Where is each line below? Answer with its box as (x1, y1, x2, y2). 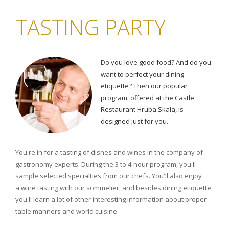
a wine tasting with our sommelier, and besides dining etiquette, (15, 183, 213, 192)
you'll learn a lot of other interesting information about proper (15, 195, 207, 204)
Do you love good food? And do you (100, 58, 211, 67)
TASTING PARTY (15, 13, 166, 41)
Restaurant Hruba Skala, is (100, 105, 184, 114)
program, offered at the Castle (100, 93, 194, 102)
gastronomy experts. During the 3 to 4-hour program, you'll (15, 159, 196, 169)
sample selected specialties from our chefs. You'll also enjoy (15, 171, 202, 180)
